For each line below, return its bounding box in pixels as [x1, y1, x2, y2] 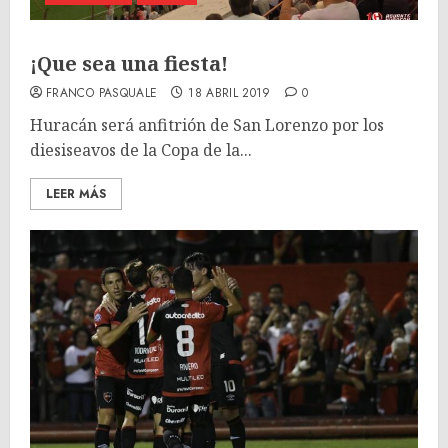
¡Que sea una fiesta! [30, 50, 228, 77]
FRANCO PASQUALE [46, 84, 158, 102]
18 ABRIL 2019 [188, 84, 271, 102]
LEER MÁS [46, 185, 106, 203]
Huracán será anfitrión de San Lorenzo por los [30, 114, 384, 136]
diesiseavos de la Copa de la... [30, 139, 252, 161]
